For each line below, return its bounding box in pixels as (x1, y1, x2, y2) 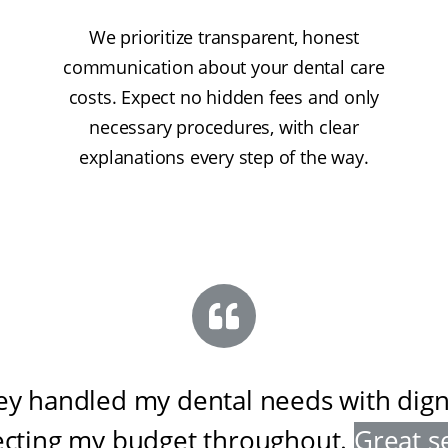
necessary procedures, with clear (89, 115, 359, 140)
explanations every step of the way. (79, 145, 369, 170)
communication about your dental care (63, 55, 385, 80)
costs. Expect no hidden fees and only (68, 85, 380, 110)
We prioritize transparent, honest (88, 25, 360, 50)
